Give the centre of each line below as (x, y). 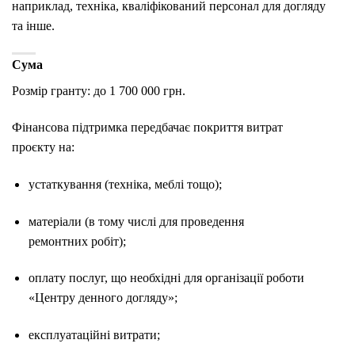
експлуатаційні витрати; (94, 335)
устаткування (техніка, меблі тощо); (125, 184)
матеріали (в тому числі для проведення (136, 221)
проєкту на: (43, 147)
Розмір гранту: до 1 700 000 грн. (99, 91)
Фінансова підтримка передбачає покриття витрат (147, 128)
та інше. (33, 26)
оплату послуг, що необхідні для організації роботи (166, 278)
